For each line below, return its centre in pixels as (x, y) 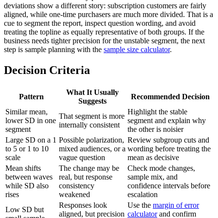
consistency (77, 185)
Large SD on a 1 (31, 140)
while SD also (27, 185)
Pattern (31, 96)
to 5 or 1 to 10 (27, 148)
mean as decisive (153, 157)
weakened (74, 194)
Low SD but (25, 209)
